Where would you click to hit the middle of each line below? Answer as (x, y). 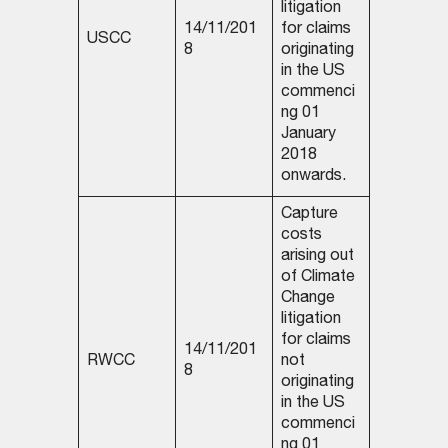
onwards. (313, 177)
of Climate (317, 278)
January (308, 135)
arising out (317, 257)
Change (307, 299)
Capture (309, 215)
